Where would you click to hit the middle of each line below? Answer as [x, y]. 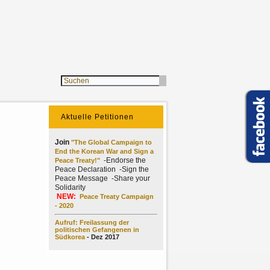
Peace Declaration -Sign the [102, 169]
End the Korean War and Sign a [104, 151]
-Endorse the [123, 160]
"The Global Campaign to [111, 142]
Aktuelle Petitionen [97, 117]
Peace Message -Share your [102, 178]
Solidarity [70, 187]
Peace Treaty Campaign [117, 196]
